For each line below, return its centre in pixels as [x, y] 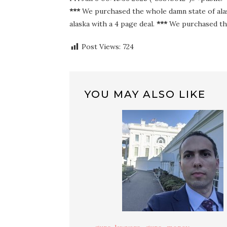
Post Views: [101, 47]
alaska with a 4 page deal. [113, 24]
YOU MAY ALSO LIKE [145, 94]
